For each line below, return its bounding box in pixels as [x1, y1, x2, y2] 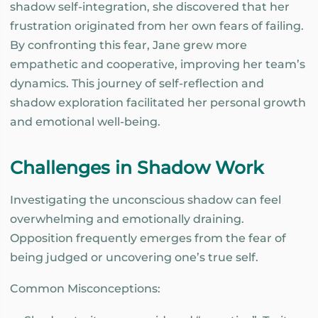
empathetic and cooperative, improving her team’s [10, 57, 305, 72]
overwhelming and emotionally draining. [10, 212, 244, 226]
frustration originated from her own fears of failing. [10, 19, 304, 33]
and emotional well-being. [10, 115, 160, 129]
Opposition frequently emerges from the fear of [10, 231, 286, 245]
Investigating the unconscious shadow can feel [10, 192, 281, 207]
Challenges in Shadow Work [10, 156, 263, 178]
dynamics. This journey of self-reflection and [10, 77, 264, 91]
